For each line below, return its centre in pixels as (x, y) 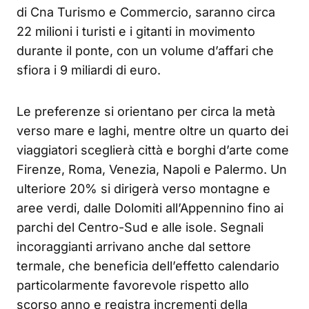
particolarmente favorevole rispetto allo (133, 286)
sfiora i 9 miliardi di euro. (89, 70)
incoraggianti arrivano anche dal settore (134, 247)
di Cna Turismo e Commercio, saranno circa (146, 12)
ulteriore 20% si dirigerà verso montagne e (143, 189)
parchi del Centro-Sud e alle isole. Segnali (140, 228)
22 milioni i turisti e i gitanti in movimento (136, 32)
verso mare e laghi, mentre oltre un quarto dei (152, 131)
